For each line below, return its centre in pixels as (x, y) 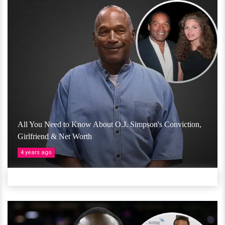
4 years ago (36, 153)
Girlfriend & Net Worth (55, 137)
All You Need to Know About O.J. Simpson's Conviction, (109, 125)
